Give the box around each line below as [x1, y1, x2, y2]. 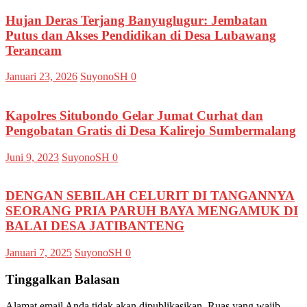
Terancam [5, 42, 62, 58]
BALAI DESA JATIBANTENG [5, 219, 184, 234]
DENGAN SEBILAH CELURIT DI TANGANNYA [5, 188, 295, 204]
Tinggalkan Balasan [5, 271, 120, 286]
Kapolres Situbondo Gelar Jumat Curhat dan [5, 108, 263, 123]
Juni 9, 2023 [5, 151, 59, 163]
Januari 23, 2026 [5, 71, 77, 83]
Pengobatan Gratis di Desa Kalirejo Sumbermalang [5, 123, 296, 138]
